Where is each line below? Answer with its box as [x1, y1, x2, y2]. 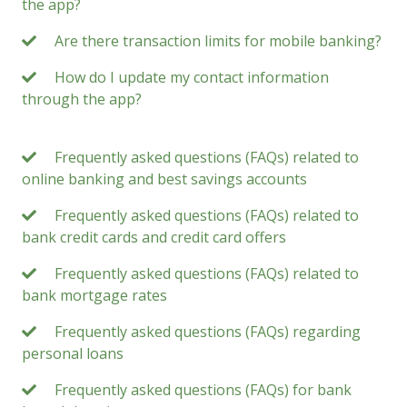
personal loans [22, 342, 124, 363]
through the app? [22, 88, 142, 109]
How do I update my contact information [55, 66, 329, 87]
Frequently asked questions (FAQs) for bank [55, 379, 352, 400]
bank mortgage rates [22, 284, 167, 305]
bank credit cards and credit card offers [22, 226, 286, 247]
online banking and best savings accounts [22, 168, 307, 189]
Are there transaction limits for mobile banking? [55, 30, 382, 51]
